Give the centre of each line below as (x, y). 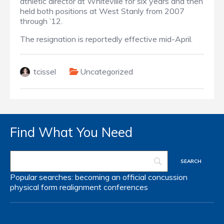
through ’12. (41, 21)
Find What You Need (71, 132)
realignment (80, 187)
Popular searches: (42, 177)
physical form (34, 187)
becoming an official (110, 177)
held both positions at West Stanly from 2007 (102, 11)
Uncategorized (106, 72)
